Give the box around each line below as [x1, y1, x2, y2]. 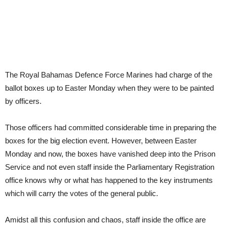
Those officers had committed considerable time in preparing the [5, 123, 216, 132]
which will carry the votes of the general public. [5, 189, 158, 198]
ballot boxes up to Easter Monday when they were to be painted [5, 84, 214, 92]
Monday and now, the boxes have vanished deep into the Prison [5, 149, 215, 158]
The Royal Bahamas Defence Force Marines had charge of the [5, 70, 212, 79]
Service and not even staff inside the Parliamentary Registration [5, 163, 214, 171]
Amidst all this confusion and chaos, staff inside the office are [5, 215, 206, 224]
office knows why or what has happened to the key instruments [5, 176, 213, 184]
